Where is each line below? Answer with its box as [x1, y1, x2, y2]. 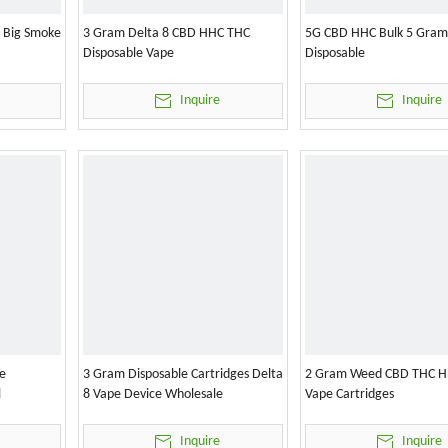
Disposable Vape [83, 46, 174, 61]
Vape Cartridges [305, 387, 394, 402]
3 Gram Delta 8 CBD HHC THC [83, 26, 250, 41]
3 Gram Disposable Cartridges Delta [83, 367, 283, 382]
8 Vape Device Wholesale [83, 387, 223, 402]
